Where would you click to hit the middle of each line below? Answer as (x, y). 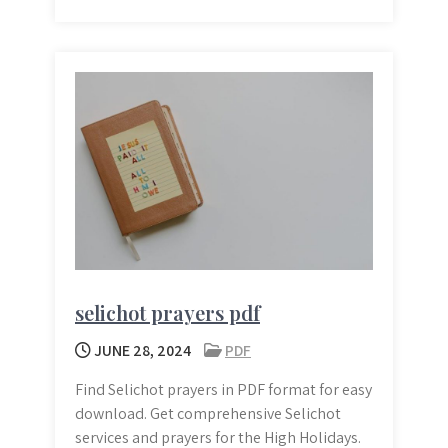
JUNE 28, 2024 (141, 351)
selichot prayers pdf (167, 313)
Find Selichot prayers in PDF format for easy (223, 390)
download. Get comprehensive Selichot (208, 414)
